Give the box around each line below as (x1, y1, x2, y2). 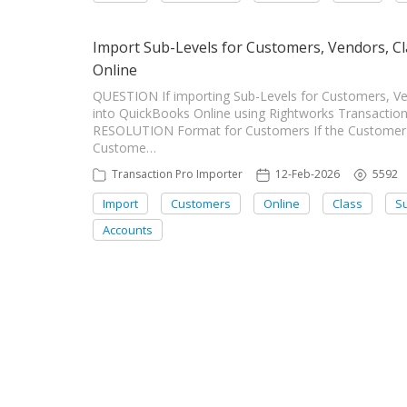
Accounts (103, 222, 153, 238)
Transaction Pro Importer (112, 166, 243, 182)
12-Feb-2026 (275, 166, 340, 182)
